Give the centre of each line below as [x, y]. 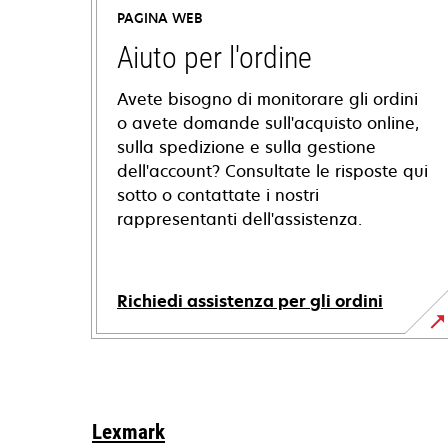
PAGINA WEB [160, 18]
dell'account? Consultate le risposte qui [272, 171]
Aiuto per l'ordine [214, 57]
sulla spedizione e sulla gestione [246, 147]
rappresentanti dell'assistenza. [239, 219]
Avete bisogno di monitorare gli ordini [267, 99]
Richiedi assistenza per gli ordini [250, 301]
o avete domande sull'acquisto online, [268, 123]
